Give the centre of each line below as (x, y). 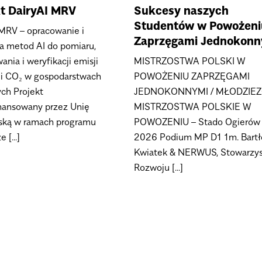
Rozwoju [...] (158, 168)
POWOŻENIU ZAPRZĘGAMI (192, 76)
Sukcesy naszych (181, 11)
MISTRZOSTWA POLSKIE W (192, 107)
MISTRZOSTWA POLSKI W (189, 61)
